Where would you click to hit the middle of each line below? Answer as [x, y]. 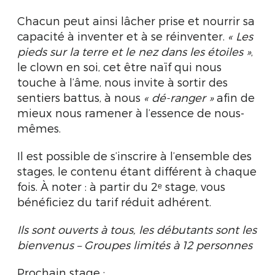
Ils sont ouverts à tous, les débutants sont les [137, 229]
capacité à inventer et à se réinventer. [122, 36]
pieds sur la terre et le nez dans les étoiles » [134, 51]
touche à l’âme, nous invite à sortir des [122, 82]
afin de [234, 97]
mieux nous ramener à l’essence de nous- [131, 113]
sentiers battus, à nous [80, 97]
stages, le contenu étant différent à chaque [137, 171]
